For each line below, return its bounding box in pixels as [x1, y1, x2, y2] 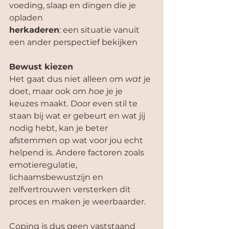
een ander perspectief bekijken [9, 37, 138, 47]
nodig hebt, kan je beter [9, 123, 110, 133]
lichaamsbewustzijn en [9, 172, 105, 182]
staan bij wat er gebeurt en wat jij [9, 110, 147, 121]
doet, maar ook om [9, 86, 88, 96]
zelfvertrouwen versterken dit [9, 184, 133, 194]
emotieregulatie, [9, 159, 79, 170]
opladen [9, 12, 43, 22]
